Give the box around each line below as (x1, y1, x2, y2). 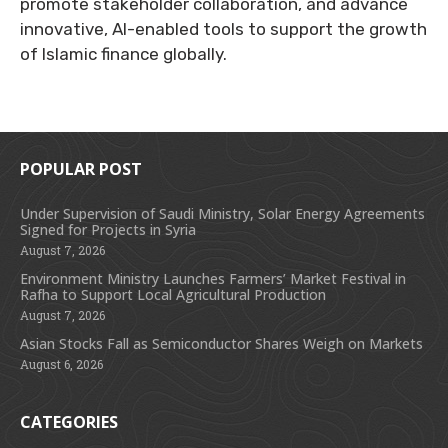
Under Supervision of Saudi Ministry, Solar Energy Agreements (20, 204, 425, 223)
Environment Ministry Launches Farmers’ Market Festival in (20, 269, 406, 288)
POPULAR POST (20, 158, 142, 180)
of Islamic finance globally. (20, 43, 227, 64)
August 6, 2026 (20, 356, 103, 372)
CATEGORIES (20, 411, 118, 433)
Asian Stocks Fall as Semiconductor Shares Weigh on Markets (20, 334, 423, 353)
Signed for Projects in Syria (20, 220, 196, 239)
